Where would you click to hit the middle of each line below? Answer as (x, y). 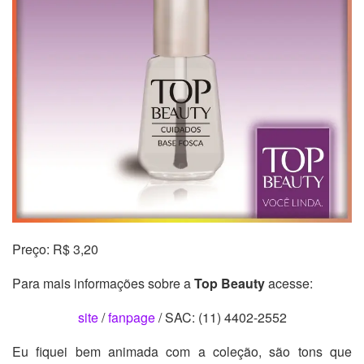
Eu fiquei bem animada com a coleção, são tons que (182, 351)
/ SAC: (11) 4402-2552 (221, 317)
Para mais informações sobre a (103, 283)
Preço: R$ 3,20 (55, 249)
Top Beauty (230, 283)
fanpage (131, 317)
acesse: (289, 283)
